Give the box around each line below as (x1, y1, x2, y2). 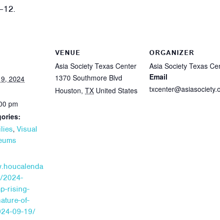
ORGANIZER (149, 48, 194, 58)
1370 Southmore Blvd (55, 72, 122, 82)
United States (96, 85, 137, 95)
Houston (55, 85, 81, 95)
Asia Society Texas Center (55, 60, 137, 71)
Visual (17, 124, 37, 134)
